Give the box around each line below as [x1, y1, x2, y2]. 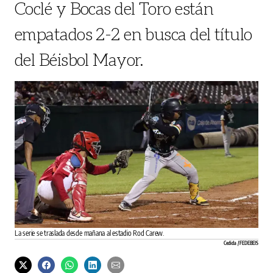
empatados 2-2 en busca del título [15, 23, 252, 44]
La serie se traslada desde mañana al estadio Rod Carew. [15, 229, 164, 238]
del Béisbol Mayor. [15, 49, 144, 69]
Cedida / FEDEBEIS [223, 240, 258, 247]
